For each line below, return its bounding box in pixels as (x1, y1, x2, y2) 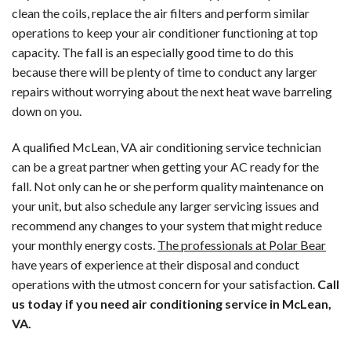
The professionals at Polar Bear (157, 237, 326, 252)
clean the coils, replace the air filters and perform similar (12, 5, 309, 20)
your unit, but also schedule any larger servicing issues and (12, 197, 319, 213)
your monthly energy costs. (12, 237, 157, 252)
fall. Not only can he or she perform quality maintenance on (12, 178, 324, 194)
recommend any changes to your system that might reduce (12, 217, 322, 233)
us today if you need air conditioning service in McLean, (12, 295, 331, 311)
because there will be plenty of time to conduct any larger (12, 63, 317, 79)
